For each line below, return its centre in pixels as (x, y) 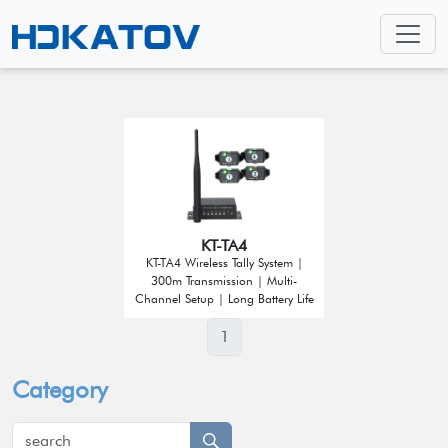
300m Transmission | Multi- (224, 280)
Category (60, 389)
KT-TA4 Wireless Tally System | (224, 262)
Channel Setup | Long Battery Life (224, 298)
